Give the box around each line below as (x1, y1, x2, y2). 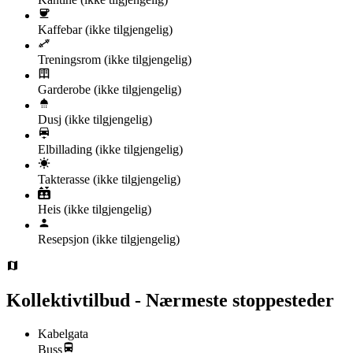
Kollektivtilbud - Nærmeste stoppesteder (6, 290, 334, 311)
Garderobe (38, 82, 91, 96)
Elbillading (38, 142, 92, 156)
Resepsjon (38, 232, 89, 246)
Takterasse (38, 172, 90, 186)
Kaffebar (38, 22, 82, 36)
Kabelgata (38, 327, 88, 341)
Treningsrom (38, 52, 101, 66)
